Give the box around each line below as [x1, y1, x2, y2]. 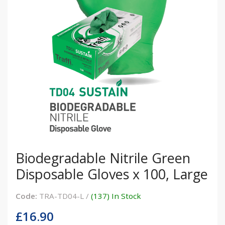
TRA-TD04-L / [37, 190, 91, 201]
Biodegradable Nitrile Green [16, 148, 190, 167]
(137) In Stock [91, 190, 141, 201]
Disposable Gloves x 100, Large [16, 164, 208, 183]
